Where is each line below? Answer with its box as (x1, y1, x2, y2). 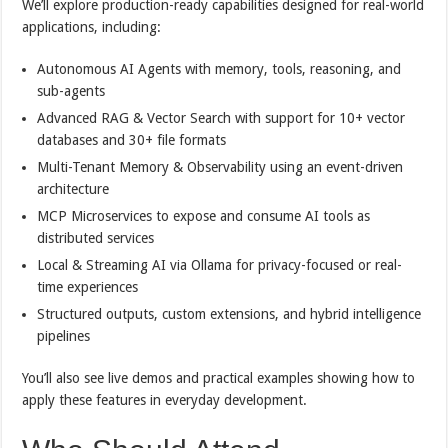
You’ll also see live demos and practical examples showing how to (22, 369, 416, 386)
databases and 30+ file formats (37, 131, 227, 148)
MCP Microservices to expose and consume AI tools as (37, 207, 371, 224)
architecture (37, 180, 110, 197)
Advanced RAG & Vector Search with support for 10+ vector (37, 109, 406, 126)
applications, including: (22, 18, 162, 35)
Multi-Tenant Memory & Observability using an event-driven (37, 158, 404, 175)
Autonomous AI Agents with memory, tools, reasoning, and (37, 60, 402, 77)
